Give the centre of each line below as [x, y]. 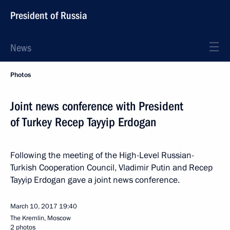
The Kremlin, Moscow [41, 218]
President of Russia [49, 15]
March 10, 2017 [34, 206]
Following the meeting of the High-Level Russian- [102, 155]
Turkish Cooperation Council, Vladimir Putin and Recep [111, 168]
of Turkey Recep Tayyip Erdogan [83, 122]
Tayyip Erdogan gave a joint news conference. [95, 180]
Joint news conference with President [97, 106]
